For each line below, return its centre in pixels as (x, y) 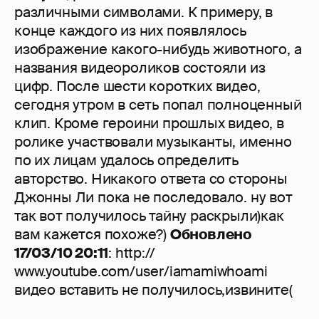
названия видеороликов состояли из (140, 68)
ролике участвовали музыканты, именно (153, 142)
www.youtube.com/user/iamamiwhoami (141, 272)
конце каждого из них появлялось (130, 31)
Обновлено (211, 235)
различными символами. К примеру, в (144, 12)
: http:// (132, 253)
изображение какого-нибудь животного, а (158, 49)
